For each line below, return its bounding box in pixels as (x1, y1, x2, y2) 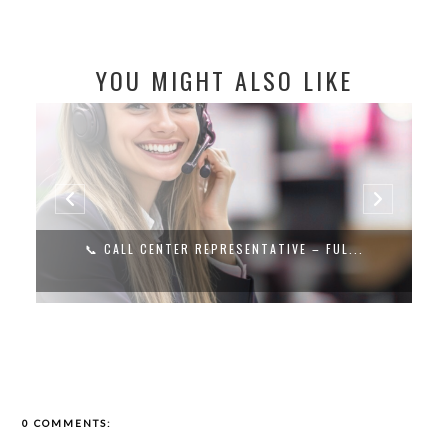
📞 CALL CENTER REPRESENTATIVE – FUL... (84, 240, 364, 258)
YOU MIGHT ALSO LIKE (95, 62, 353, 99)
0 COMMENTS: (22, 416, 113, 429)
